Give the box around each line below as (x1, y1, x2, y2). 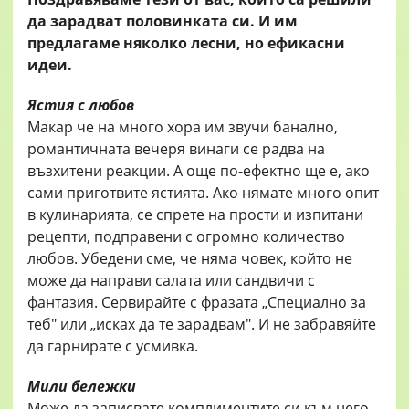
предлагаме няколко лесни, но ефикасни (27, 33, 345, 54)
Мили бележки (27, 376, 136, 397)
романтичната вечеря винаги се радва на (27, 139, 325, 160)
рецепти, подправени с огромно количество (27, 226, 345, 247)
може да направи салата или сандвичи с (27, 270, 315, 291)
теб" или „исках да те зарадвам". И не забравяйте (27, 314, 376, 335)
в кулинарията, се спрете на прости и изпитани (27, 204, 363, 225)
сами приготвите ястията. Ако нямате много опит (27, 183, 379, 204)
